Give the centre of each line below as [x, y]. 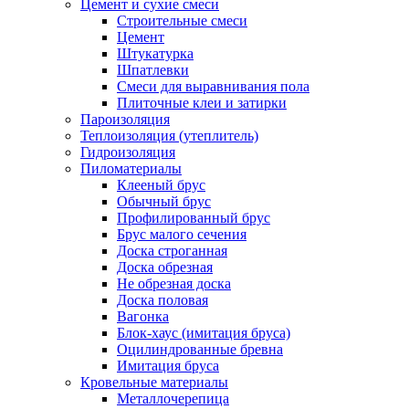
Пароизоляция [125, 119]
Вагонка [143, 316]
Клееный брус [161, 184]
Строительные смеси [182, 20]
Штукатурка [155, 53]
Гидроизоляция [128, 152]
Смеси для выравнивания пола [213, 86]
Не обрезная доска [174, 283]
